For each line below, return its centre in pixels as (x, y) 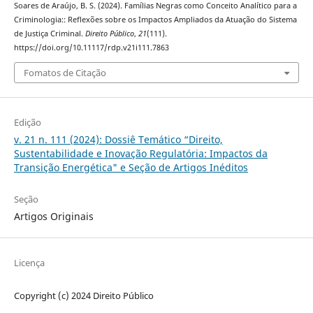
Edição (27, 122)
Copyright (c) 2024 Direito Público (83, 296)
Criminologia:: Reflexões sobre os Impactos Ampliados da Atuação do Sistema (155, 20)
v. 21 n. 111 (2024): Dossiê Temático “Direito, (118, 139)
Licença (29, 263)
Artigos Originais (53, 216)
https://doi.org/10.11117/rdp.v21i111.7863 (91, 48)
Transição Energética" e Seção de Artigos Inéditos (131, 167)
